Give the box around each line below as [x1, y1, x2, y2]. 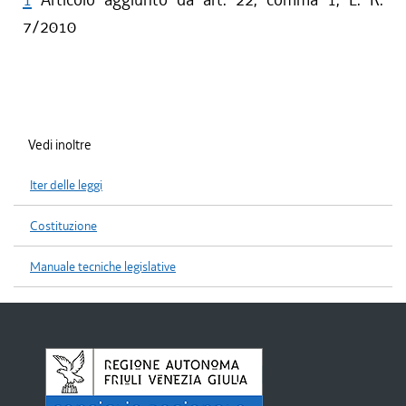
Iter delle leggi [30, 177, 102, 194]
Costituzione [30, 217, 97, 235]
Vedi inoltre [28, 136, 92, 154]
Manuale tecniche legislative [30, 258, 176, 275]
